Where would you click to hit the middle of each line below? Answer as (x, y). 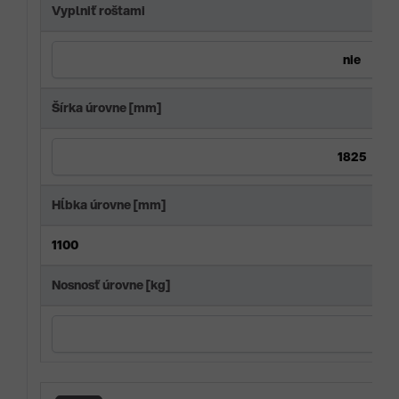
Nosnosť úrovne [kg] (111, 285)
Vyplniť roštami (98, 11)
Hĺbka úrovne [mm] (109, 205)
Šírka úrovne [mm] (106, 108)
